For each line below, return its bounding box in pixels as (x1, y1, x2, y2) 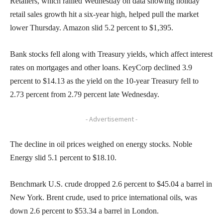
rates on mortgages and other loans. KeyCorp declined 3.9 (10, 63, 192, 72)
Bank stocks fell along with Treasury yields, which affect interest (10, 49, 213, 58)
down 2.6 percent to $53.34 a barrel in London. (10, 206, 159, 215)
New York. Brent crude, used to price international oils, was (10, 193, 197, 202)
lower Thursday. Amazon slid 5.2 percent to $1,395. (10, 23, 173, 32)
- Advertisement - (86, 114, 137, 123)
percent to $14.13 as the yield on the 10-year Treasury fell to (10, 76, 199, 85)
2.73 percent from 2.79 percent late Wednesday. (10, 90, 159, 99)
